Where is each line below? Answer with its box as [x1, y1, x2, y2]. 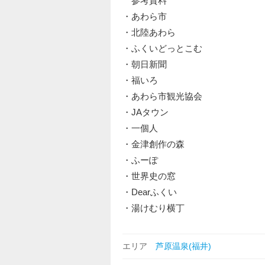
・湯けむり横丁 [122, 203, 185, 213]
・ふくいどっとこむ [122, 43, 202, 53]
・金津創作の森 [122, 139, 185, 149]
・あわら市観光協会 [122, 91, 202, 101]
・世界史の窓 [122, 171, 176, 181]
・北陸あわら [122, 27, 176, 37]
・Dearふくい [122, 187, 177, 197]
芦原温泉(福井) [153, 241, 211, 251]
